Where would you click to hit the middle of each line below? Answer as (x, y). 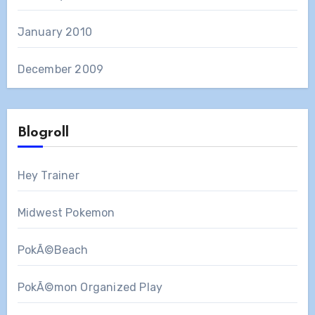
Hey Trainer (48, 175)
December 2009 (60, 69)
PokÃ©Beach (53, 250)
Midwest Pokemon (66, 212)
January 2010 (54, 32)
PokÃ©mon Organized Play (90, 287)
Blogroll (43, 133)
